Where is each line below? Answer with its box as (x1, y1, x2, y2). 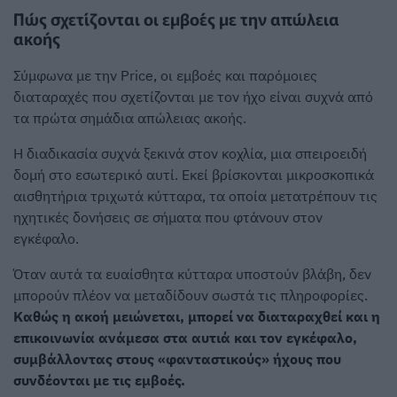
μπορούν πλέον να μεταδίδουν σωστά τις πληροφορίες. (13, 285, 368, 304)
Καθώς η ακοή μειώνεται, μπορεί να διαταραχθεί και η (13, 307, 380, 325)
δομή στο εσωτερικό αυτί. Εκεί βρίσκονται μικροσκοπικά (13, 165, 374, 183)
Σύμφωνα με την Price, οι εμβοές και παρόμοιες (13, 66, 317, 84)
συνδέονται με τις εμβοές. (13, 370, 185, 389)
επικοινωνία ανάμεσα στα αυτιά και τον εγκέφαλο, (13, 328, 357, 346)
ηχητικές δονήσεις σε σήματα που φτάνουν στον (13, 207, 323, 226)
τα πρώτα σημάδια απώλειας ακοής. (13, 108, 246, 127)
